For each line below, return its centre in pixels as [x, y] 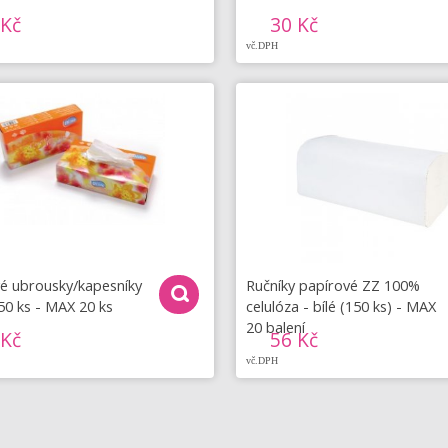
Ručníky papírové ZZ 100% [333, 284]
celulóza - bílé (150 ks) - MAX [341, 305]
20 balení [276, 326]
